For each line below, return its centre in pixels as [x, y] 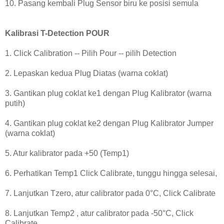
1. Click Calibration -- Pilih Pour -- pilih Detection [91, 53]
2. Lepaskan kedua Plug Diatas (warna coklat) [86, 73]
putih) [15, 103]
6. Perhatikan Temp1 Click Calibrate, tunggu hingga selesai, [111, 173]
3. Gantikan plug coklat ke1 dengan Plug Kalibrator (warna [108, 93]
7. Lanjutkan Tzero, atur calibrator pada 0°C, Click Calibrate [110, 193]
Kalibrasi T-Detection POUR [57, 33]
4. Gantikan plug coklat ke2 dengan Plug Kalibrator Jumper [109, 123]
